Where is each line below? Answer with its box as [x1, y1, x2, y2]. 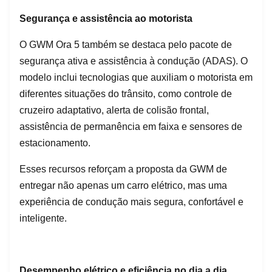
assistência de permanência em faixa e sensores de [19, 121, 242, 132]
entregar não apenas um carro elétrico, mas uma [19, 180, 227, 191]
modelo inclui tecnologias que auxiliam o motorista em [19, 72, 253, 83]
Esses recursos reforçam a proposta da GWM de [19, 163, 227, 174]
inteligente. [19, 212, 67, 223]
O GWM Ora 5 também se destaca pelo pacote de [19, 39, 232, 50]
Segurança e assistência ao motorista [19, 13, 192, 24]
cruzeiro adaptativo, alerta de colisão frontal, [19, 104, 209, 115]
